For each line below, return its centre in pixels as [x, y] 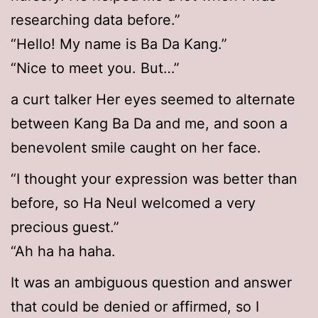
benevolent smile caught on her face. [136, 148]
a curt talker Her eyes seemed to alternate [153, 100]
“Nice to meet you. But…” [95, 68]
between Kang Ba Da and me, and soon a [149, 124]
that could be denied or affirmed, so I [135, 307]
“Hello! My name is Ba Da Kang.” [119, 44]
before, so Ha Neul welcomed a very [133, 203]
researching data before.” [95, 20]
